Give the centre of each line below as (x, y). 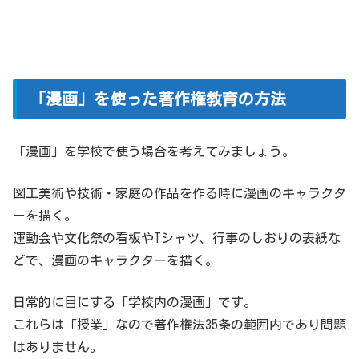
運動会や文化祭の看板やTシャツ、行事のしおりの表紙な (177, 238)
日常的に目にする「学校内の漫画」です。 (135, 302)
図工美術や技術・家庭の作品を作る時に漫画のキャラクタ (179, 193)
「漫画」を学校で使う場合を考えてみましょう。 (154, 151)
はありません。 (58, 347)
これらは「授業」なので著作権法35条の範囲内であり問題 (179, 324)
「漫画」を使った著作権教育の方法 (158, 98)
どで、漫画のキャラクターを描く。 (115, 260)
